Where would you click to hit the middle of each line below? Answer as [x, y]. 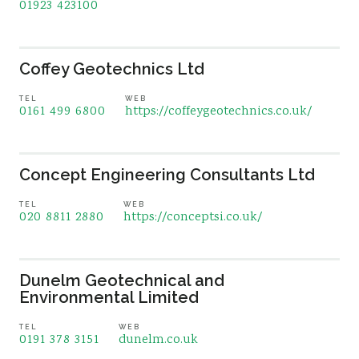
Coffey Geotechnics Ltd [112, 69]
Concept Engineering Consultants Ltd [167, 175]
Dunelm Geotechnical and [122, 280]
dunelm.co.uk [158, 340]
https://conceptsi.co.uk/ [193, 218]
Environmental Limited [109, 297]
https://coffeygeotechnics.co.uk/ [218, 112]
